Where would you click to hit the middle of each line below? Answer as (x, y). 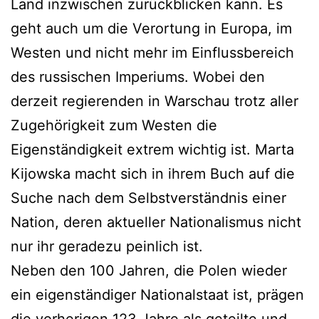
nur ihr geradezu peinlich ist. (107, 246)
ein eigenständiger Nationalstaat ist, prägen (157, 294)
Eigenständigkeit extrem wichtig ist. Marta (152, 149)
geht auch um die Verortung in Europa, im (151, 28)
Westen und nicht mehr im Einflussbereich (152, 52)
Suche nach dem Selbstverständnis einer (148, 198)
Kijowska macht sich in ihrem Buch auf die (153, 173)
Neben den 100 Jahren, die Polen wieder (149, 270)
